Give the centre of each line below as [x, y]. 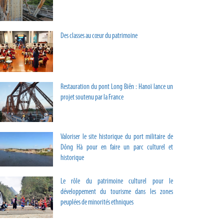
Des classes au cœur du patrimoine [99, 36]
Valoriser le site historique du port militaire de [117, 137]
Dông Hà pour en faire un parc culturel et [117, 147]
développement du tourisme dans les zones [117, 192]
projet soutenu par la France [92, 97]
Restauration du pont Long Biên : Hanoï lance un [117, 87]
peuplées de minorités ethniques [97, 202]
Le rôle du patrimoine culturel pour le [117, 181]
